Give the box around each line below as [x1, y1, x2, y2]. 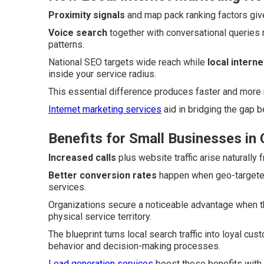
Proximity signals [48, 9, 125, 21]
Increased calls [48, 151, 116, 163]
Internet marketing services [48, 103, 161, 115]
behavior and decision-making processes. [48, 240, 220, 252]
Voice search [48, 27, 107, 38]
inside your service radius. [48, 68, 156, 80]
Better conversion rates [48, 169, 157, 181]
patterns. [48, 38, 84, 50]
